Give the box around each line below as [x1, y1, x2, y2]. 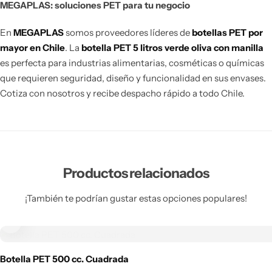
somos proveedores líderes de [64, 26, 192, 38]
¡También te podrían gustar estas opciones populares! [25, 192, 247, 204]
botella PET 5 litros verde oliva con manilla [81, 41, 263, 53]
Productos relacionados [63, 164, 209, 182]
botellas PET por [192, 26, 263, 38]
